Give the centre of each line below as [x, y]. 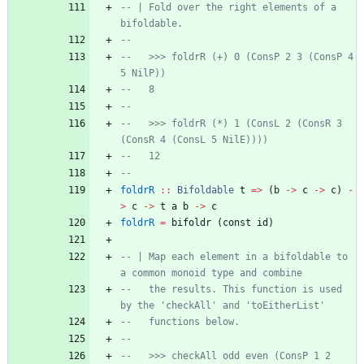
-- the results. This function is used [231, 290]
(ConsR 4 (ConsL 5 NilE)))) [194, 140]
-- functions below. [180, 322]
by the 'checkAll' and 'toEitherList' [223, 306]
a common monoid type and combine [211, 273]
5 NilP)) [143, 74]
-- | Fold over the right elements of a [228, 8]
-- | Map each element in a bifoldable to [234, 257]
